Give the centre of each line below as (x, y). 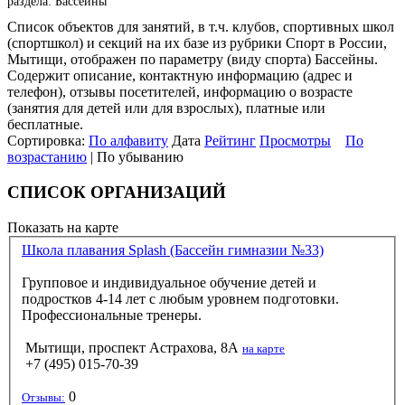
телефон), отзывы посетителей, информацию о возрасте (180, 92)
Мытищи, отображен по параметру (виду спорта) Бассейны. (193, 60)
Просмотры (295, 141)
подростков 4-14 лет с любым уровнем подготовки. (180, 299)
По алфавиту (128, 141)
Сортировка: (48, 141)
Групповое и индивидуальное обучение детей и (169, 283)
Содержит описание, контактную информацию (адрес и (180, 76)
